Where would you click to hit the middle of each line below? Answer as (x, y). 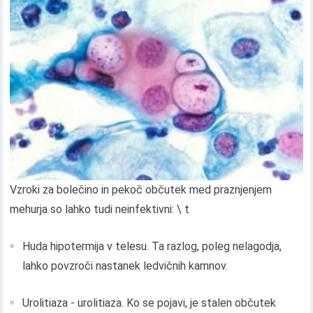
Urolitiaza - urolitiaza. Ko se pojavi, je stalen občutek (150, 303)
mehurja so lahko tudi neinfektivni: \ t (100, 210)
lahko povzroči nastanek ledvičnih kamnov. (125, 266)
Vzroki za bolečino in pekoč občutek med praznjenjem (141, 190)
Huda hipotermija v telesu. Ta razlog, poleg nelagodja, (152, 247)
